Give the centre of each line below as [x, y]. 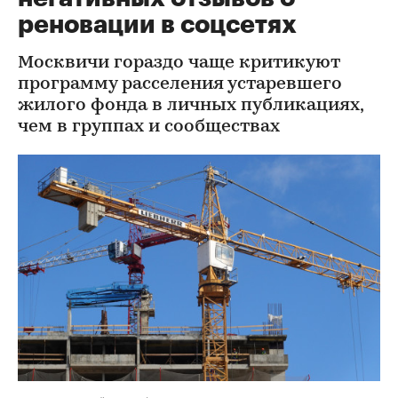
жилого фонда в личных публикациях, [191, 106]
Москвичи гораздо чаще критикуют [179, 63]
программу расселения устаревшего [180, 84]
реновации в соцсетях [157, 25]
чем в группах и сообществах [149, 127]
